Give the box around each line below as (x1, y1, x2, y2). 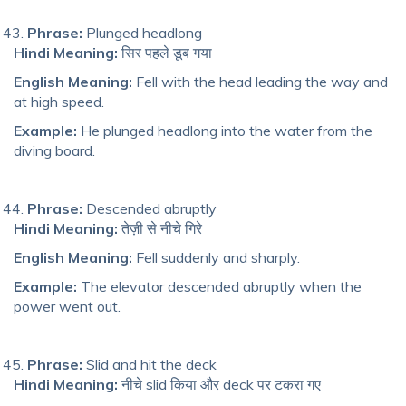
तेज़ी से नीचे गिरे (118, 218, 202, 237)
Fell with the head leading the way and (132, 72, 388, 91)
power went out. (14, 296, 121, 315)
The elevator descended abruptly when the (77, 276, 362, 295)
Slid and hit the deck (82, 354, 217, 373)
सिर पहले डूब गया (118, 43, 212, 62)
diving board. (14, 140, 95, 159)
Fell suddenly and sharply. (132, 247, 300, 266)
